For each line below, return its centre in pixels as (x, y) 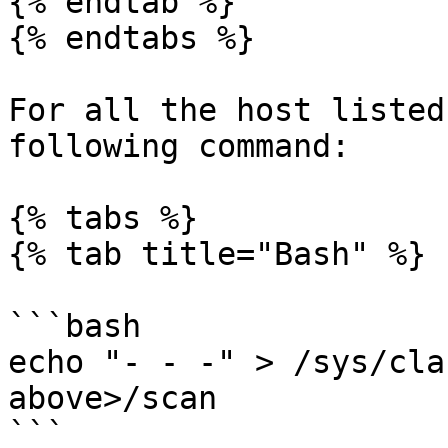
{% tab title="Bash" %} (217, 254)
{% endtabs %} (131, 38)
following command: (179, 146)
